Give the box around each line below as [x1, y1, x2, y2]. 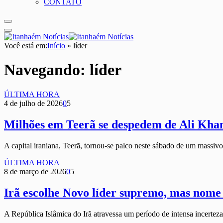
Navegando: [4, 61, 90, 79]
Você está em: [4, 41, 47, 50]
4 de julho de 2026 [4, 99, 63, 108]
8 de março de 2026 [4, 167, 66, 176]
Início [47, 41, 65, 50]
